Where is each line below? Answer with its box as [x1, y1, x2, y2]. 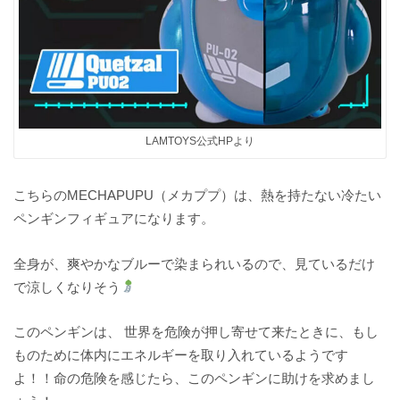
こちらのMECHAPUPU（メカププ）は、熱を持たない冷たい [13, 187, 382, 203]
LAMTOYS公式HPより [146, 136, 254, 147]
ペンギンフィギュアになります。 [13, 210, 215, 226]
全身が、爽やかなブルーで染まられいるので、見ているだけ [13, 255, 376, 271]
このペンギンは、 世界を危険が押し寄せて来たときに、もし [13, 324, 379, 340]
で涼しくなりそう [13, 279, 121, 295]
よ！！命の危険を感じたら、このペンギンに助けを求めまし [13, 371, 376, 387]
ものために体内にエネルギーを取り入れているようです [13, 347, 349, 363]
